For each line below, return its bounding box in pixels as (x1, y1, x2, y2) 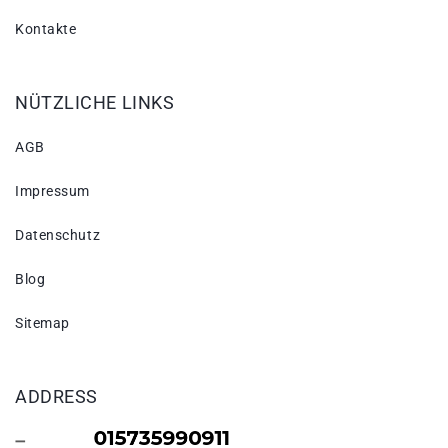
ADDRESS (15, 386, 98, 408)
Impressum (15, 183, 91, 200)
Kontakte (15, 21, 77, 38)
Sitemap (15, 315, 70, 332)
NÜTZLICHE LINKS (15, 92, 175, 114)
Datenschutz (15, 227, 101, 244)
